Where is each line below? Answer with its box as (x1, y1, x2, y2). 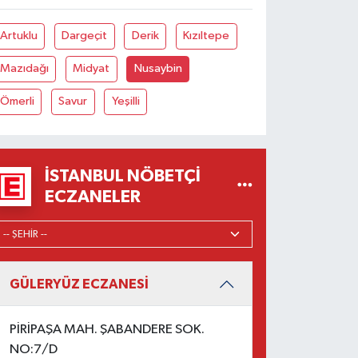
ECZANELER (45, 188, 141, 206)
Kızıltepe (183, 30, 230, 42)
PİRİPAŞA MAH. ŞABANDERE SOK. (10, 323, 205, 337)
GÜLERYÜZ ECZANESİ (10, 276, 149, 291)
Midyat (73, 62, 110, 75)
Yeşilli (111, 95, 140, 108)
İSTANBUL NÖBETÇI (45, 167, 201, 185)
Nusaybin (133, 62, 182, 75)
